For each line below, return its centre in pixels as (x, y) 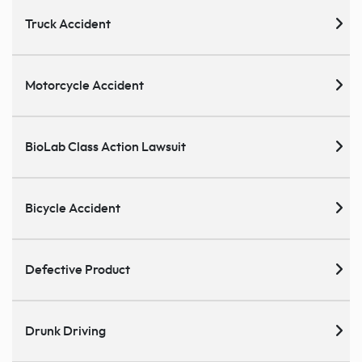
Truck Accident (68, 25)
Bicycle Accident (73, 209)
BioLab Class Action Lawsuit (105, 147)
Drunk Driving (65, 332)
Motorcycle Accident (84, 86)
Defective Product (78, 270)
